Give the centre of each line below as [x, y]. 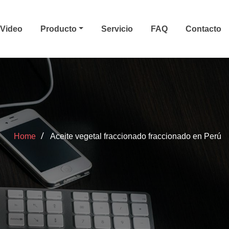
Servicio [117, 29]
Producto [60, 29]
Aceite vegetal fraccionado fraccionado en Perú [136, 136]
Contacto [203, 29]
